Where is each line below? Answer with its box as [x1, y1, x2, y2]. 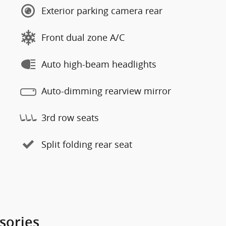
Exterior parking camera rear [41, 5, 162, 17]
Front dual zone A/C [41, 31, 125, 43]
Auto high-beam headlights [41, 58, 156, 70]
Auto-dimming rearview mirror [41, 85, 171, 97]
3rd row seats [41, 111, 99, 124]
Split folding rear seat [41, 138, 132, 150]
